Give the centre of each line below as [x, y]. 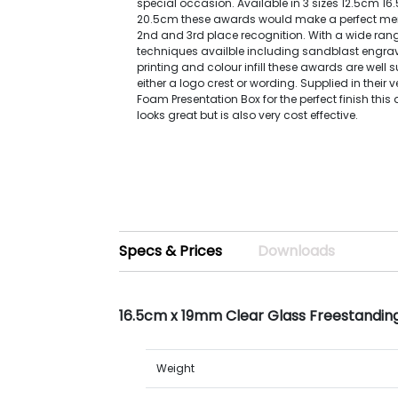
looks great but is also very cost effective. [248, 115]
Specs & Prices [171, 251]
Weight [176, 368]
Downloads [297, 251]
